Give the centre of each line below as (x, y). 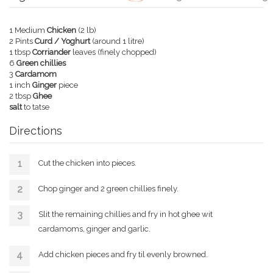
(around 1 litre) (117, 41)
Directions (36, 130)
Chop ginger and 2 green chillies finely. (108, 188)
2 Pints (22, 41)
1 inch (21, 85)
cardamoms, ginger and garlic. (94, 229)
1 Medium (28, 30)
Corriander (51, 52)
